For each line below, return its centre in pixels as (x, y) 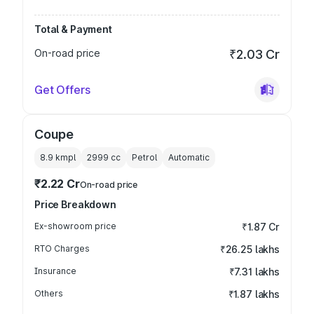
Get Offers (62, 90)
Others (49, 293)
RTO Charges (62, 248)
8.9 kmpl (58, 157)
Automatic (189, 157)
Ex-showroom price (75, 226)
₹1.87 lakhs (254, 294)
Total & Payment (73, 29)
